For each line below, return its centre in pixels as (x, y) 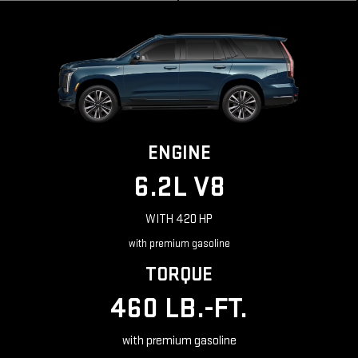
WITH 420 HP (179, 220)
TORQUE (179, 275)
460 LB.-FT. (179, 309)
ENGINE (179, 153)
